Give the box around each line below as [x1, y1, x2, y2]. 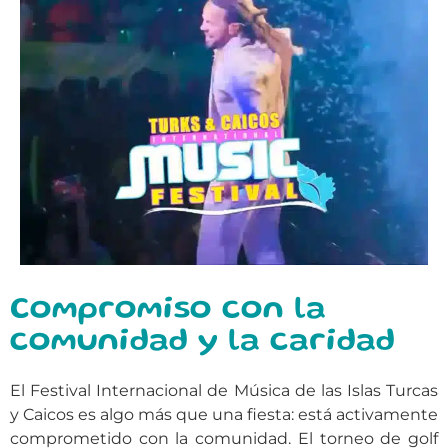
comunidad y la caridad [10, 327, 395, 357]
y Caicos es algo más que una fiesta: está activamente [10, 404, 438, 424]
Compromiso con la [10, 295, 326, 325]
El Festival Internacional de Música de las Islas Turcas [10, 380, 438, 400]
